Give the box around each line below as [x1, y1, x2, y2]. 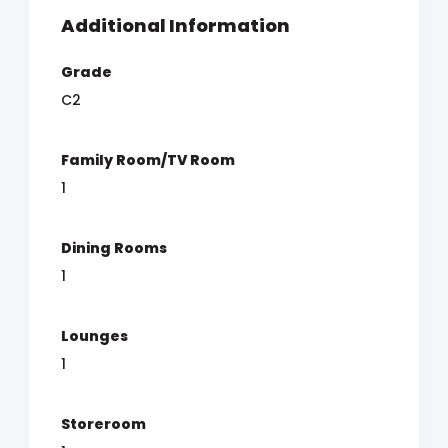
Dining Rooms [61, 238, 167, 258]
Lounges [61, 326, 128, 346]
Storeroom [61, 414, 146, 434]
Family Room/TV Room [61, 150, 235, 170]
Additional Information [61, 13, 290, 38]
